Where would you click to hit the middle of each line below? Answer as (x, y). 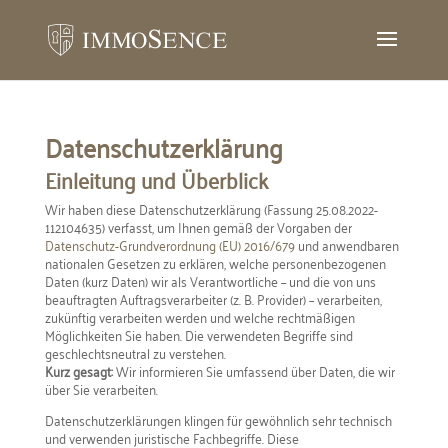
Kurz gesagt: (78, 370)
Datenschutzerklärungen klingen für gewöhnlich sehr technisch (218, 419)
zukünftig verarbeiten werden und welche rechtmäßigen (199, 316)
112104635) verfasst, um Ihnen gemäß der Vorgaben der (198, 226)
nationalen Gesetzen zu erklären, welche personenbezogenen (215, 262)
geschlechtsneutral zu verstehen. (135, 352)
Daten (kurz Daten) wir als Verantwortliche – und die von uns (210, 280)
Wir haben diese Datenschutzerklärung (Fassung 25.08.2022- (211, 208)
